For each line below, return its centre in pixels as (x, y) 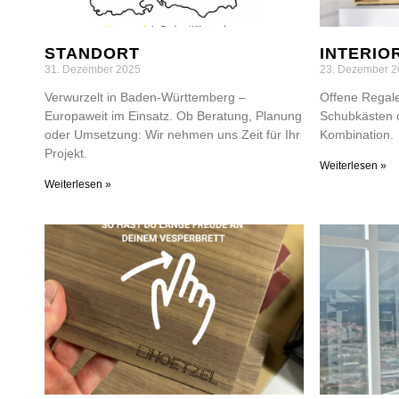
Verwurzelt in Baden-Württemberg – (145, 97)
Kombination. (356, 134)
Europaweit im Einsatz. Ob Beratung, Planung (173, 115)
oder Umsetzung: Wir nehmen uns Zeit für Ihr (172, 134)
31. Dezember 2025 (93, 69)
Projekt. (66, 153)
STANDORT (92, 53)
